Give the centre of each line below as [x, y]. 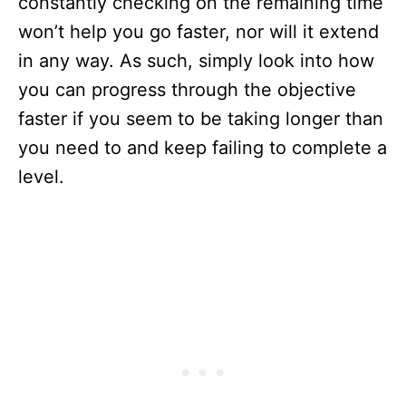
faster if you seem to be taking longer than [201, 119]
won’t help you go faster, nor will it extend [198, 32]
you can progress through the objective [187, 90]
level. [41, 177]
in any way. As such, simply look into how [196, 61]
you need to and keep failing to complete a [203, 148]
